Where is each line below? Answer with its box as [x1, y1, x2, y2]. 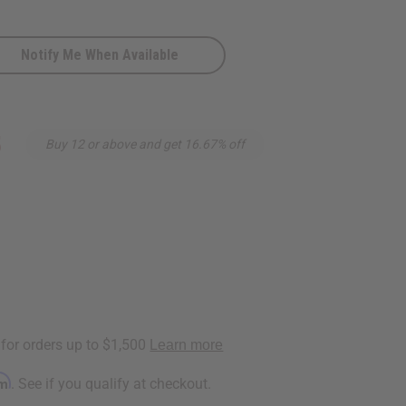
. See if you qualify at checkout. [11, 374, 212, 392]
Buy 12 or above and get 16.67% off [45, 136, 246, 151]
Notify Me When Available [21, 45, 179, 63]
